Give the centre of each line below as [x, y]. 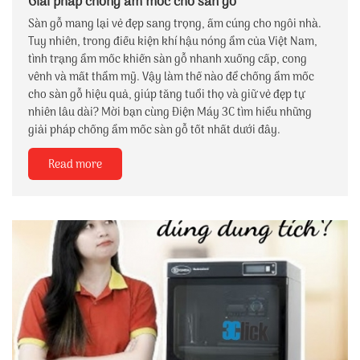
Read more [75, 165]
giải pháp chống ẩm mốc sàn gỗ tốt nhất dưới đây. [154, 130]
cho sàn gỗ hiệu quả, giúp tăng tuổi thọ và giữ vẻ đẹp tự [166, 95]
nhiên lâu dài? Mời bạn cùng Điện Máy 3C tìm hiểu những [170, 112]
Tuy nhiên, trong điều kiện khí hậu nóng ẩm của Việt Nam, [173, 42]
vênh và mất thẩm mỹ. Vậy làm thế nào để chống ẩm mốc [171, 77]
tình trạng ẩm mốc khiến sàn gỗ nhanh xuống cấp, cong [168, 59]
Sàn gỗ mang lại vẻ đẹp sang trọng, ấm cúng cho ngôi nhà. [175, 24]
